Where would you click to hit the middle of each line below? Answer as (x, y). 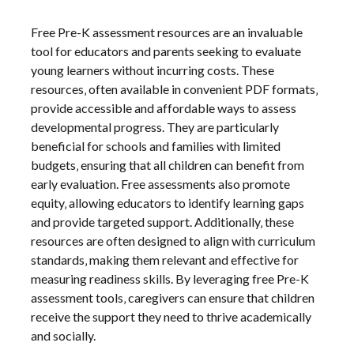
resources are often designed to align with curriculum (173, 240)
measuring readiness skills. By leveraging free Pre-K (170, 278)
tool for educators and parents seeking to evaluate (166, 51)
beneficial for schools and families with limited (156, 145)
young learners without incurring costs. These (153, 70)
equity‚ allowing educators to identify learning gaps (168, 202)
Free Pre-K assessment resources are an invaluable (167, 32)
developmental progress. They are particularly (155, 126)
